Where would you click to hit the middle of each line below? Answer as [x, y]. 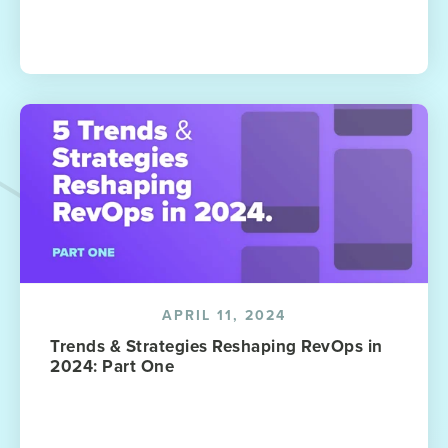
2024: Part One [112, 366]
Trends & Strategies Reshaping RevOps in [216, 346]
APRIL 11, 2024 [224, 315]
